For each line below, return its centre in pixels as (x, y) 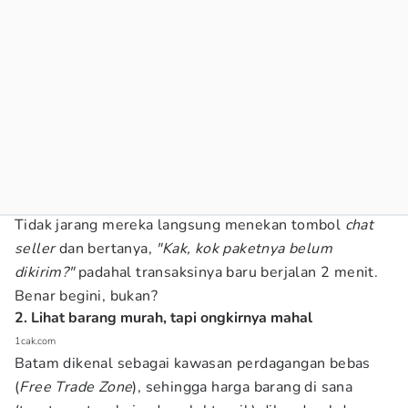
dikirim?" (45, 272)
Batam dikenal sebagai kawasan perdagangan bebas (193, 363)
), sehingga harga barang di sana (243, 387)
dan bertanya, (106, 249)
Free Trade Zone (76, 387)
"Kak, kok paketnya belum (245, 249)
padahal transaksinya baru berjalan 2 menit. (226, 272)
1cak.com (35, 341)
